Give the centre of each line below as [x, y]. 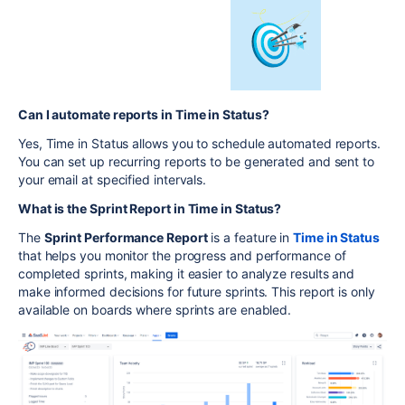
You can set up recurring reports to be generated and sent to [196, 162]
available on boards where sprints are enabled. [155, 310]
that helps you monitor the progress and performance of [182, 256]
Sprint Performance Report [126, 238]
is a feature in [250, 238]
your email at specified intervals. [113, 180]
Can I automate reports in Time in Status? [144, 115]
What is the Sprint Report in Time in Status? [150, 209]
